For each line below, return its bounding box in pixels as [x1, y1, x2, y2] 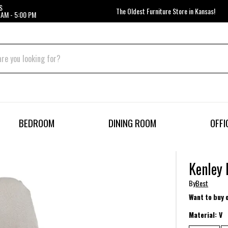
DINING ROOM [108, 116, 156, 131]
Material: [189, 209, 219, 220]
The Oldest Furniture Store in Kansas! [116, 6, 215, 16]
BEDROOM [19, 116, 55, 131]
